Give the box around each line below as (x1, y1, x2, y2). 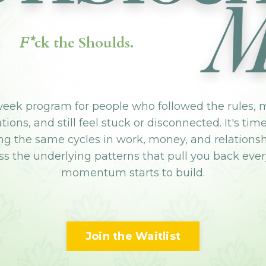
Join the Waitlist (85, 229, 181, 243)
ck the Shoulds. (34, 33, 134, 53)
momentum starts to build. (61, 166, 205, 180)
